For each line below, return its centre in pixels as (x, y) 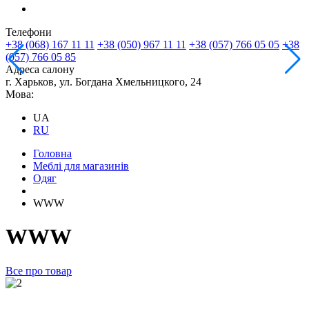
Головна (52, 153)
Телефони (29, 32)
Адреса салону (40, 69)
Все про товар (39, 270)
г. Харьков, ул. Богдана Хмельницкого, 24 (103, 82)
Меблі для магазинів (81, 166)
